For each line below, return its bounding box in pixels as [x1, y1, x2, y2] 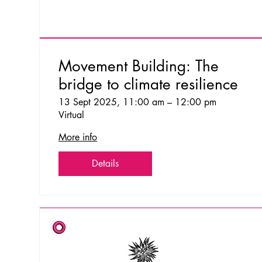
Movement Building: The [58, 56, 219, 76]
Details [92, 157, 119, 170]
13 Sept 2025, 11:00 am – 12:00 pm [58, 95, 217, 108]
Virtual [58, 108, 85, 121]
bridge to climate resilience [58, 74, 239, 94]
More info [58, 130, 98, 143]
